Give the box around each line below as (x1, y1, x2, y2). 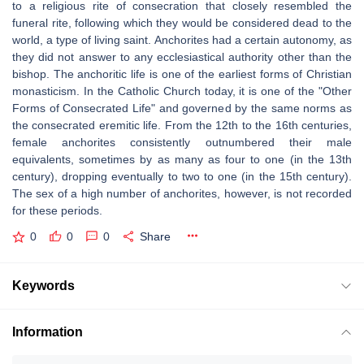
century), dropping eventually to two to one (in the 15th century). (12, 170, 352, 183)
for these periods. (12, 204, 102, 217)
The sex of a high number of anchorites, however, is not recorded (12, 187, 352, 200)
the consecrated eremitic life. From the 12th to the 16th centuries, (12, 119, 352, 132)
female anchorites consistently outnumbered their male (12, 136, 352, 149)
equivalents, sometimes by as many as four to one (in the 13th (12, 153, 352, 166)
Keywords (12, 278, 75, 292)
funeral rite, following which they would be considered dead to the (12, 16, 352, 29)
